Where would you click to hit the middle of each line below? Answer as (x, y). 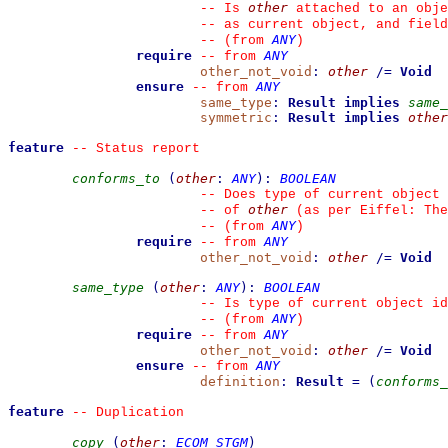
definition (240, 381)
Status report (144, 148)
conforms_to (116, 178)
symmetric (236, 117)
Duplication (136, 412)
